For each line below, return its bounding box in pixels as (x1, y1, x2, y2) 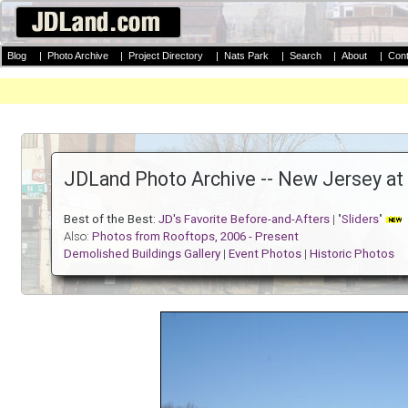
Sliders (342, 212, 380, 227)
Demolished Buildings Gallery (64, 247, 221, 261)
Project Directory (128, 50, 204, 61)
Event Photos (229, 247, 302, 261)
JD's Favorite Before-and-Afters (158, 212, 331, 227)
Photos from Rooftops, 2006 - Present (92, 229, 300, 244)
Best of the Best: (64, 212, 159, 227)
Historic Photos (310, 247, 395, 261)
